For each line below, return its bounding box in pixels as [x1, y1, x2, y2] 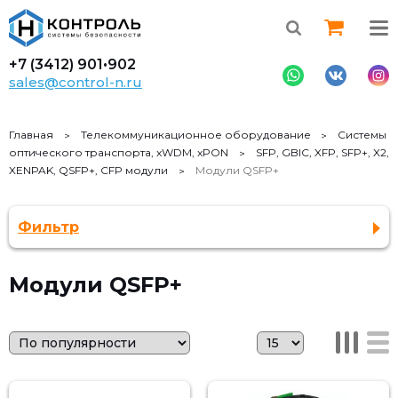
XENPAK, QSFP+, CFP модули [9, 163, 168, 177]
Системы [338, 128, 387, 141]
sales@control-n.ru [9, 74, 142, 91]
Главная [9, 128, 53, 141]
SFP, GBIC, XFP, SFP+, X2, [255, 146, 389, 159]
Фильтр [18, 219, 79, 235]
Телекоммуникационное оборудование [80, 128, 311, 141]
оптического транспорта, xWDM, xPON [9, 146, 228, 159]
